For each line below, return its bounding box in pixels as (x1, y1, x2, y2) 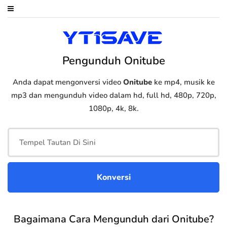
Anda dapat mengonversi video (12, 77, 123, 88)
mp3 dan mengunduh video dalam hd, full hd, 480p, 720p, (11, 90, 216, 101)
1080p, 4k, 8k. (88, 103, 139, 114)
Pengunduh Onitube (62, 53, 165, 69)
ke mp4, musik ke (152, 77, 215, 88)
